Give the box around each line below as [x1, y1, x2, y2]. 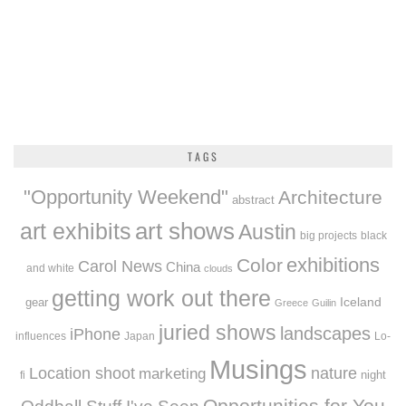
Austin [237, 219, 296, 244]
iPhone [70, 324, 121, 343]
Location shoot [29, 363, 135, 382]
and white [26, 261, 74, 275]
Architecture [278, 186, 382, 208]
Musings [209, 353, 307, 384]
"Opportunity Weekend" [24, 185, 228, 208]
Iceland [339, 294, 382, 309]
